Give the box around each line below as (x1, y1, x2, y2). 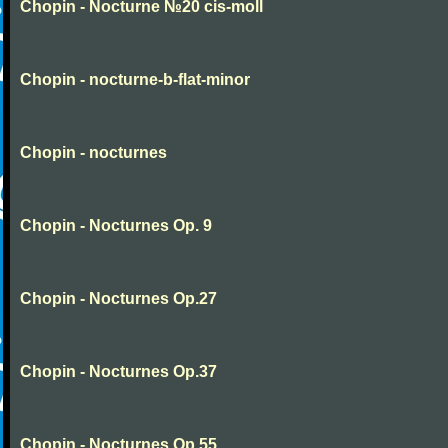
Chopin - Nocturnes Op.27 (20, 290, 217, 307)
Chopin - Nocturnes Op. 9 (20, 217, 212, 234)
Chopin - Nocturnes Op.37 (20, 363, 217, 380)
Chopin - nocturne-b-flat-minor (20, 71, 250, 88)
